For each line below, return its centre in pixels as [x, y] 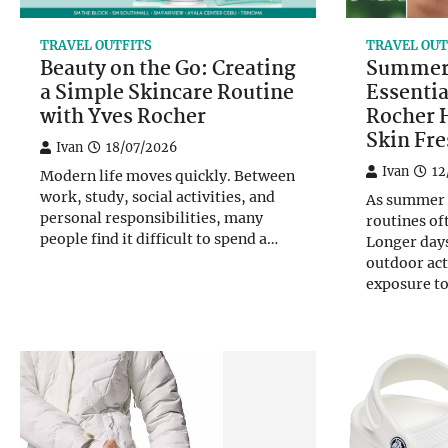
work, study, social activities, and [157, 197]
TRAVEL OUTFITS [96, 46]
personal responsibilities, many [151, 218]
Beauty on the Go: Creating [167, 70]
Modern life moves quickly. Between [167, 176]
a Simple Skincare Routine [167, 94]
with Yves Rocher [123, 118]
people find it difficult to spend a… [159, 239]
